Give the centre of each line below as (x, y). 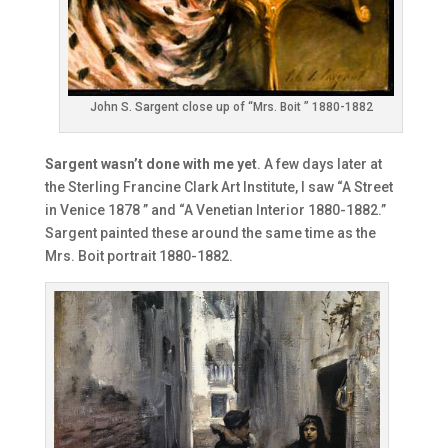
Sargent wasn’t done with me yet (150, 164)
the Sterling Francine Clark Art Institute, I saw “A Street (218, 187)
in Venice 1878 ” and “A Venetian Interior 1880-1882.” (215, 210)
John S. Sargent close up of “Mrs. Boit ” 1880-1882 (231, 107)
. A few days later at (319, 164)
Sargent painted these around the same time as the (210, 233)
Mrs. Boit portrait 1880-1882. (138, 256)
